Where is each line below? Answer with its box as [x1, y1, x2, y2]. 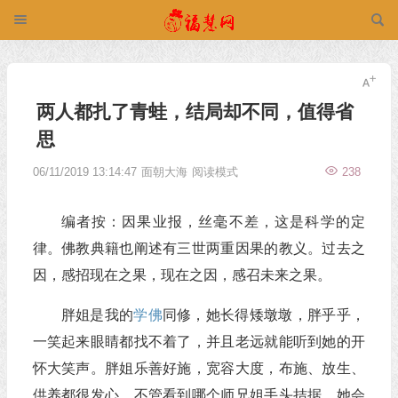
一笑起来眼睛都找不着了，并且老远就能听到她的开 [32, 334, 365, 349]
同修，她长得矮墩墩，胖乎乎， [162, 307, 365, 322]
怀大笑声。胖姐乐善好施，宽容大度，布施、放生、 [32, 361, 365, 376]
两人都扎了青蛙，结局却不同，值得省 [36, 101, 354, 122]
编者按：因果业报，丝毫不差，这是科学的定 [60, 214, 365, 229]
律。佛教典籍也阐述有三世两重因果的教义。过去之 [32, 241, 365, 256]
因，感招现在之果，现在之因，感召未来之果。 [32, 267, 331, 283]
